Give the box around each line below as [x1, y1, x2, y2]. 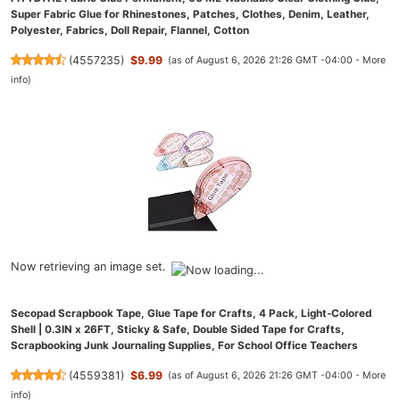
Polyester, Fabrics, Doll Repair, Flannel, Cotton [11, 24, 249, 37]
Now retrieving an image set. [11, 259, 166, 273]
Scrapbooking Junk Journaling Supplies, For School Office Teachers [11, 339, 358, 353]
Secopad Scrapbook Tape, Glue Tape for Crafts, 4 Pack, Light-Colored [11, 307, 371, 321]
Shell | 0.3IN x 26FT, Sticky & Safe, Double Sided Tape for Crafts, [11, 323, 345, 337]
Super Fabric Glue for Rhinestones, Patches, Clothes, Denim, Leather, [11, 8, 370, 21]
